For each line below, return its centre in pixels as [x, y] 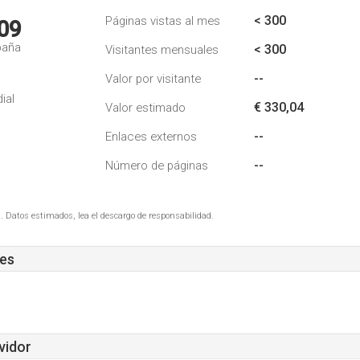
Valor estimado [145, 108]
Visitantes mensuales [162, 50]
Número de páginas [157, 166]
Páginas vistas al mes [163, 21]
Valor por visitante [153, 79]
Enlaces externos [151, 137]
